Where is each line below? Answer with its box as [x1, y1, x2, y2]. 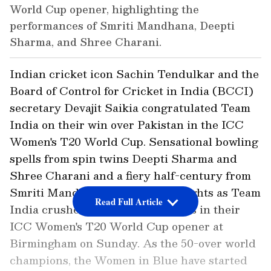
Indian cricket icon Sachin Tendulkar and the [10, 65, 259, 83]
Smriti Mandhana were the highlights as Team [10, 183, 261, 201]
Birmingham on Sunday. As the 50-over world [10, 234, 256, 252]
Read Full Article [94, 195, 163, 209]
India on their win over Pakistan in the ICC [10, 116, 244, 134]
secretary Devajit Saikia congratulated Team [10, 99, 250, 117]
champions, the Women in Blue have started [10, 251, 247, 269]
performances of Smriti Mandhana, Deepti [10, 17, 235, 34]
